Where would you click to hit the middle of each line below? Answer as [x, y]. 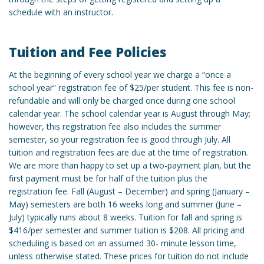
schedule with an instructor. [61, 12]
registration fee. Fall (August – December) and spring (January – [129, 191]
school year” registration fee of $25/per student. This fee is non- [131, 87]
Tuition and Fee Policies [88, 52]
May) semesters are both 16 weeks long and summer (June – [125, 204]
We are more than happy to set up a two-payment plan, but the [130, 165]
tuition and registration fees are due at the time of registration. [128, 152]
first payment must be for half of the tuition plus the [108, 178]
